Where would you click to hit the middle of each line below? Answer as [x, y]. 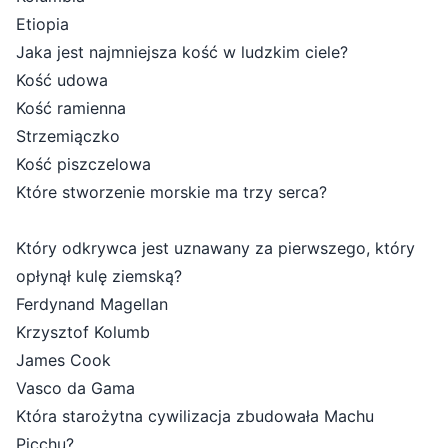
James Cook [63, 360]
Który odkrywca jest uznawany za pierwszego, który [215, 248]
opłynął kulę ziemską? [99, 276]
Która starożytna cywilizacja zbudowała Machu [195, 416]
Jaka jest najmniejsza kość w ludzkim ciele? [182, 52]
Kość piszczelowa [83, 164]
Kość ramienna [71, 108]
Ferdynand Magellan [92, 304]
